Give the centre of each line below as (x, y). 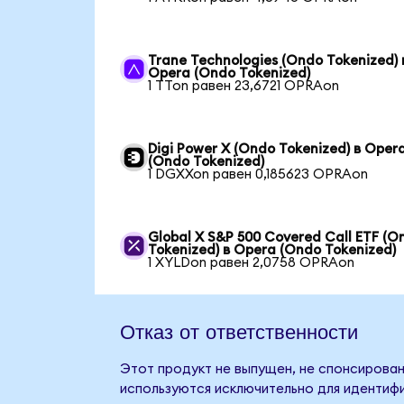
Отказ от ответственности (239, 331)
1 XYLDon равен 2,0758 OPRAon (252, 262)
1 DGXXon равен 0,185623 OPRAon (258, 174)
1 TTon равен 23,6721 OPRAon (244, 86)
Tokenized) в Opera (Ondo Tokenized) (272, 250)
